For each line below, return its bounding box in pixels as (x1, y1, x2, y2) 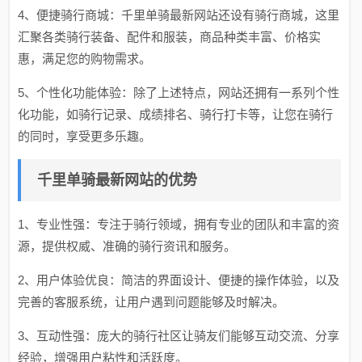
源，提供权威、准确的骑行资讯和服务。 (18, 239, 237, 253)
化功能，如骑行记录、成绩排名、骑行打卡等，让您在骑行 (18, 107, 334, 121)
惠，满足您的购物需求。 (18, 52, 152, 65)
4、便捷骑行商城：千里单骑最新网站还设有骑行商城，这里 (18, 8, 340, 22)
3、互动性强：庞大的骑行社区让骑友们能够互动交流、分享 (18, 329, 340, 343)
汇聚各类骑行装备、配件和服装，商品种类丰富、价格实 (18, 30, 322, 44)
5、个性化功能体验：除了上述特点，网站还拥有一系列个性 (18, 86, 340, 99)
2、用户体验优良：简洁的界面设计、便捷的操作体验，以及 (18, 273, 340, 287)
